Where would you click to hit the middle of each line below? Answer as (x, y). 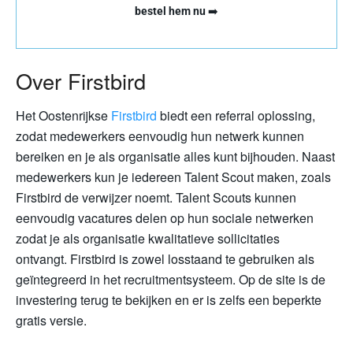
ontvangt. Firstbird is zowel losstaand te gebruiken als (165, 259)
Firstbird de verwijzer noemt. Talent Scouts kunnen (156, 198)
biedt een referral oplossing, (236, 116)
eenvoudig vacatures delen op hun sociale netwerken (165, 218)
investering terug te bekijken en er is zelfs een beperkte (169, 300)
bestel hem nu (170, 11)
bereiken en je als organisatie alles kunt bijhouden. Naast (175, 157)
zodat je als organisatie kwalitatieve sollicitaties (148, 239)
